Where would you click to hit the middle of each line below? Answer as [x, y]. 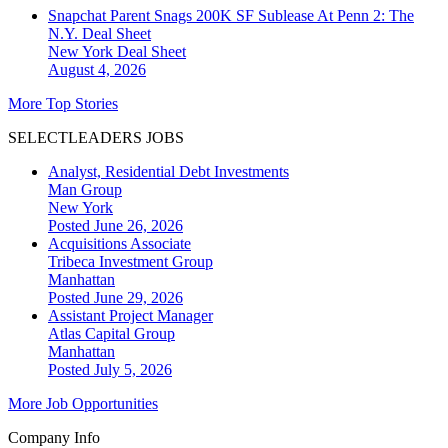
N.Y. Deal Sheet [99, 34]
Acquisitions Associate [119, 244]
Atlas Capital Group [111, 334]
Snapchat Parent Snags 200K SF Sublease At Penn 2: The [231, 16]
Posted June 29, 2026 [115, 298]
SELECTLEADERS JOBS [96, 138]
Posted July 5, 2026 [110, 370]
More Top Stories [63, 104]
